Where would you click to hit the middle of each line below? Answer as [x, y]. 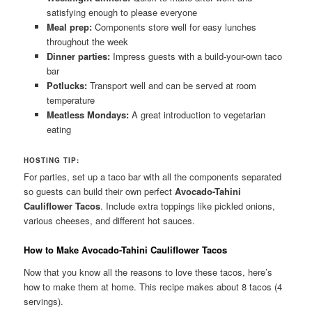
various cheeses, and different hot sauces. [110, 221]
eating [58, 129]
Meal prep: [69, 26]
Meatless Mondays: [87, 114]
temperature [70, 100]
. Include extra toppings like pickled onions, [188, 206]
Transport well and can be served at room [171, 85]
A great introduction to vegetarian [197, 114]
